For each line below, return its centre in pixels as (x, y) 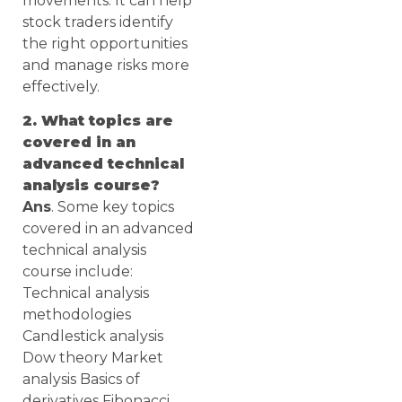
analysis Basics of (81, 379)
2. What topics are (98, 120)
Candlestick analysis (93, 336)
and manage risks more (106, 65)
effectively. (61, 86)
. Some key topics (113, 206)
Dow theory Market (93, 357)
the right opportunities (105, 43)
